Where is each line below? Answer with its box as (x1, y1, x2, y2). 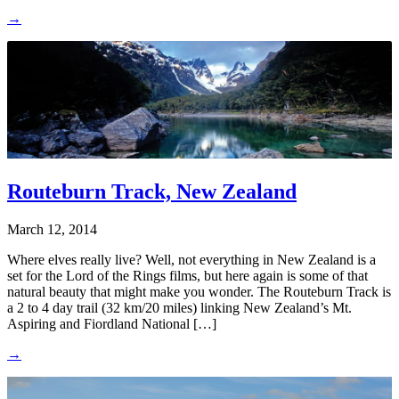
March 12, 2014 (7, 221, 97, 237)
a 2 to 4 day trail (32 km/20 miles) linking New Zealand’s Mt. (7, 299, 352, 315)
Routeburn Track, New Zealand (7, 179, 297, 203)
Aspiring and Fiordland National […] (7, 315, 216, 331)
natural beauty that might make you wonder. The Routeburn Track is (7, 283, 391, 299)
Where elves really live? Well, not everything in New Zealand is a (7, 251, 376, 267)
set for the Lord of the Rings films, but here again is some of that (7, 267, 368, 283)
